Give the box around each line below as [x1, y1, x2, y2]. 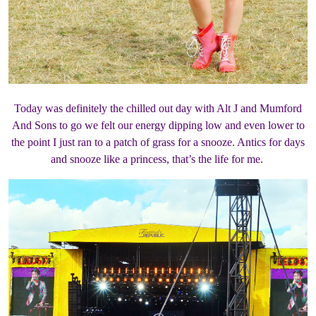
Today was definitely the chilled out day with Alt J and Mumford [14, 102, 302, 115]
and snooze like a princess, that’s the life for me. [50, 153, 266, 166]
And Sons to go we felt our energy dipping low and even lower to [11, 119, 305, 132]
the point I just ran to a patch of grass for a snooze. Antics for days [11, 136, 305, 149]
